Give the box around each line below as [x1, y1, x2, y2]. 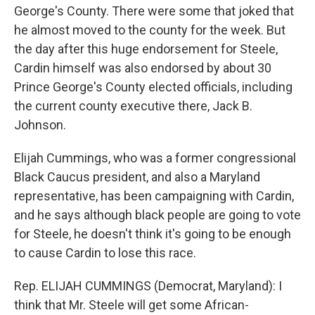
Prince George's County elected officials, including [14, 79, 292, 94]
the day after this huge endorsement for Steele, [14, 41, 278, 56]
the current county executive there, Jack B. [14, 98, 252, 113]
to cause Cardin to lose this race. [14, 245, 196, 260]
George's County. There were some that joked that [14, 4, 294, 18]
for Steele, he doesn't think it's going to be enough [14, 226, 291, 241]
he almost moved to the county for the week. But [14, 22, 285, 37]
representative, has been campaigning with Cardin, [14, 188, 294, 203]
